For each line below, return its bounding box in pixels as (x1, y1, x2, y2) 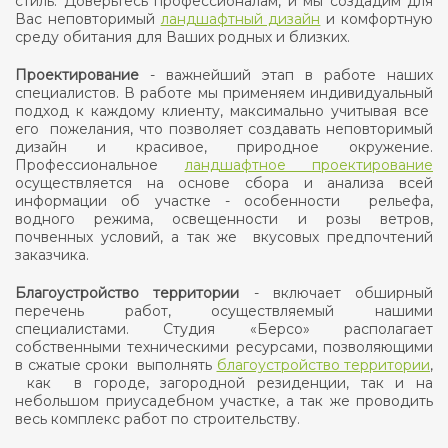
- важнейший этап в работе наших (139, 66, 433, 85)
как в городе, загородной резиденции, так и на (15, 374, 433, 393)
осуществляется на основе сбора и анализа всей (15, 174, 433, 193)
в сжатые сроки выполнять (15, 356, 217, 375)
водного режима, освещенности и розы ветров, (15, 210, 433, 229)
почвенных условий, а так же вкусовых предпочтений (15, 228, 433, 247)
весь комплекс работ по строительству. (15, 410, 300, 429)
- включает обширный (253, 284, 433, 303)
